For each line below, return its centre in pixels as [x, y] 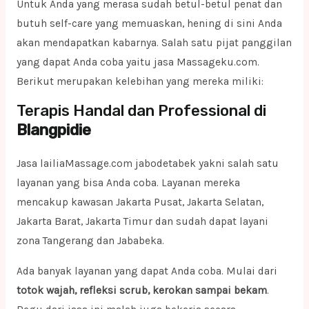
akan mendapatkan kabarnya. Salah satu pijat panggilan [154, 42]
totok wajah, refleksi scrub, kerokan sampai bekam [141, 290]
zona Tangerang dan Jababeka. [90, 241]
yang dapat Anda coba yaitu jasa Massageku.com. [138, 62]
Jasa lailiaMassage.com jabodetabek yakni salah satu [147, 164]
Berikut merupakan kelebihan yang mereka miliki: [140, 81]
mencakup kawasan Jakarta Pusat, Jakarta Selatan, [140, 202]
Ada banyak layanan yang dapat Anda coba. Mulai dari [147, 271]
